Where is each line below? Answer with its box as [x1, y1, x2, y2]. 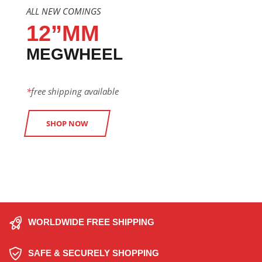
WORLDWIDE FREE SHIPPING [28, 217, 154, 227]
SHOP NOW [46, 118, 88, 129]
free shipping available [31, 85, 119, 97]
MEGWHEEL [26, 44, 123, 63]
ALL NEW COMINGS [26, 5, 101, 17]
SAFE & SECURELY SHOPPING [28, 248, 159, 258]
